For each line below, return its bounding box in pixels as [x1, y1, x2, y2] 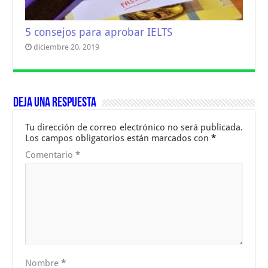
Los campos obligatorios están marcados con [25, 132, 212, 144]
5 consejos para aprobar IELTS [25, 26, 173, 38]
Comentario [25, 149, 76, 160]
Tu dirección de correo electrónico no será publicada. [25, 121, 243, 133]
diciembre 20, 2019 [33, 42, 100, 51]
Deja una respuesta [13, 96, 97, 110]
